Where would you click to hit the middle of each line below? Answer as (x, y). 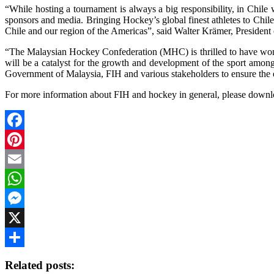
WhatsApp (26, 198)
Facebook (24, 139)
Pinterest (21, 159)
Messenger (26, 217)
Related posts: (40, 265)
